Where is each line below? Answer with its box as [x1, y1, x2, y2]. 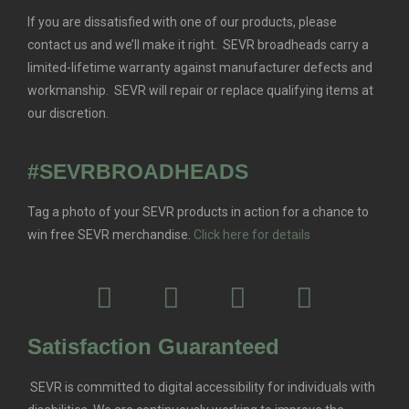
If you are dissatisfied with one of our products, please [27, 15, 337, 30]
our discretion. [27, 106, 111, 121]
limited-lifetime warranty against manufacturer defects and [27, 60, 372, 76]
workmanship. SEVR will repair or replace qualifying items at [27, 83, 373, 99]
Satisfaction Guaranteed [27, 334, 279, 360]
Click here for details [194, 227, 310, 243]
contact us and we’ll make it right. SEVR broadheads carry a [27, 37, 369, 53]
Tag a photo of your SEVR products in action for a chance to [27, 204, 369, 220]
